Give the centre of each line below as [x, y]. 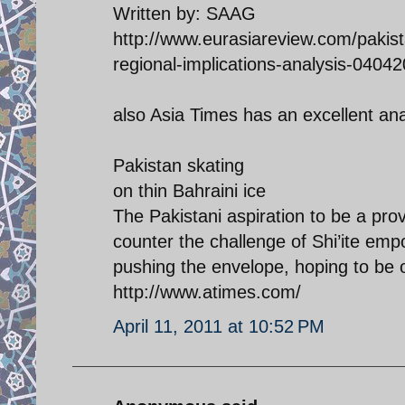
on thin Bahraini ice [189, 190]
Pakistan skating [179, 165]
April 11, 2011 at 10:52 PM [219, 326]
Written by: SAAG [184, 13]
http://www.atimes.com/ [207, 292]
